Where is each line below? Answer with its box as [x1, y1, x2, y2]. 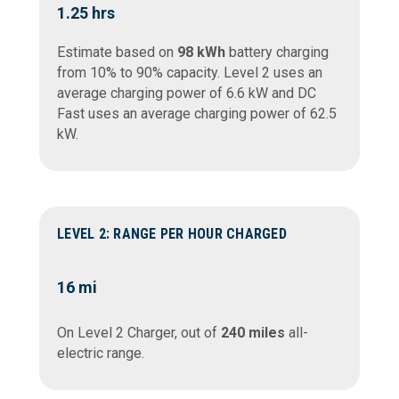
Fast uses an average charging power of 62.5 [57, 105, 337, 123]
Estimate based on [57, 44, 177, 61]
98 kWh [177, 44, 225, 61]
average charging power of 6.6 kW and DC [57, 85, 316, 102]
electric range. [57, 345, 144, 362]
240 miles [221, 324, 285, 342]
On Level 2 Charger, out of [57, 324, 221, 342]
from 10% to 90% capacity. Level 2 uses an [57, 64, 322, 82]
